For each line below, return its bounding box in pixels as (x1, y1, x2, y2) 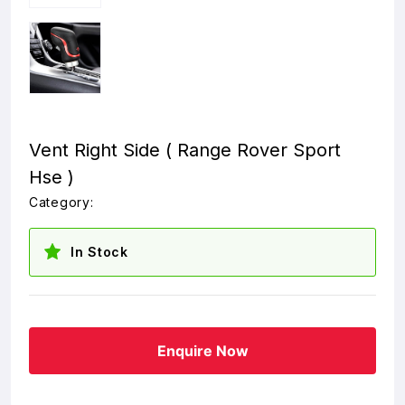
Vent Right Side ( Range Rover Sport (29, 139, 341, 161)
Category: (29, 194, 94, 210)
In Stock (71, 244, 128, 259)
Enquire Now (156, 342, 249, 360)
